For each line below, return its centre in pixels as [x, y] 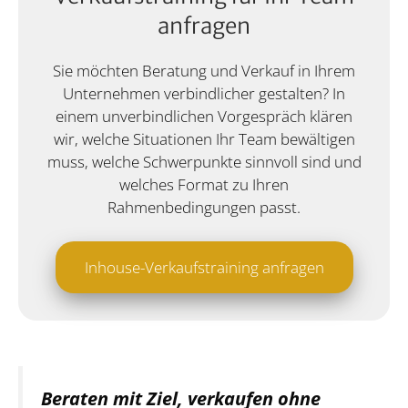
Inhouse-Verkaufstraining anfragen [204, 268]
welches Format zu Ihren [204, 184]
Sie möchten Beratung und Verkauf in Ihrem [204, 70]
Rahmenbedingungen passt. [204, 207]
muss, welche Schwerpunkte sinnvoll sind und [204, 161]
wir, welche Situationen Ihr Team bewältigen [204, 138]
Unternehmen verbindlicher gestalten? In [204, 93]
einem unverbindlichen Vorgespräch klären [204, 116]
